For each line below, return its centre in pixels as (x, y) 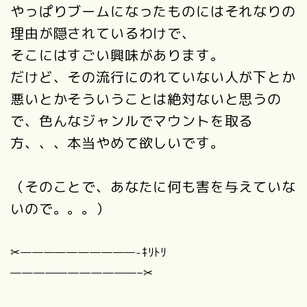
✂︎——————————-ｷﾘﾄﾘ (88, 252)
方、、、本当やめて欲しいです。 (118, 143)
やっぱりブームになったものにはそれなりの (153, 11)
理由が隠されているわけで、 (103, 33)
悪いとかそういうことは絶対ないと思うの (146, 99)
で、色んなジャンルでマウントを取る (132, 121)
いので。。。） (60, 209)
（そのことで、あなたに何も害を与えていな (153, 187)
